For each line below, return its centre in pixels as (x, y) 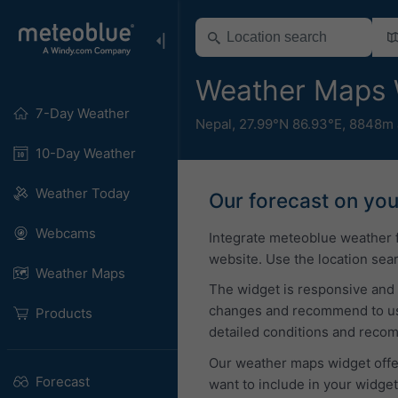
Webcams (65, 233)
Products (64, 313)
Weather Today (82, 193)
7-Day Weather (82, 113)
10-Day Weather (85, 153)
